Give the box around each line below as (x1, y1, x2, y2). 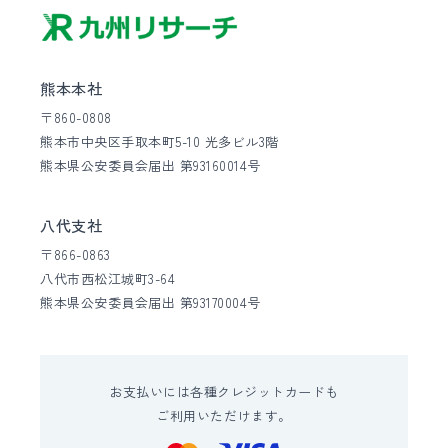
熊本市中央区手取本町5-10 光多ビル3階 (40, 132, 279, 152)
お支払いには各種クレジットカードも (109, 382, 339, 402)
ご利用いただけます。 (156, 406, 292, 426)
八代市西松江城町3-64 (40, 269, 176, 289)
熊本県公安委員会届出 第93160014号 (40, 156, 261, 176)
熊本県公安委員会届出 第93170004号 (40, 293, 261, 313)
